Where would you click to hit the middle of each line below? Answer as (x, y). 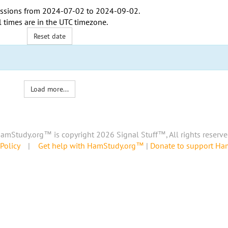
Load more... (50, 89)
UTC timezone (82, 22)
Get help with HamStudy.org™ (91, 146)
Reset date (50, 36)
